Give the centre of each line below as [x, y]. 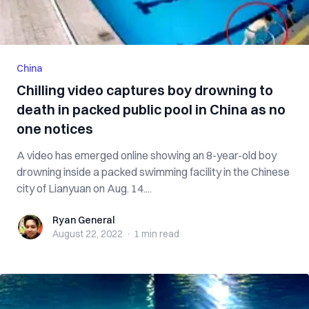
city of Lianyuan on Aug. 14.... [84, 188]
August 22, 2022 [88, 234]
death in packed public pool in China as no [151, 109]
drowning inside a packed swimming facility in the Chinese [153, 172]
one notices [55, 129]
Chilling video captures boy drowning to [145, 90]
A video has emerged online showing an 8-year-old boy [147, 155]
